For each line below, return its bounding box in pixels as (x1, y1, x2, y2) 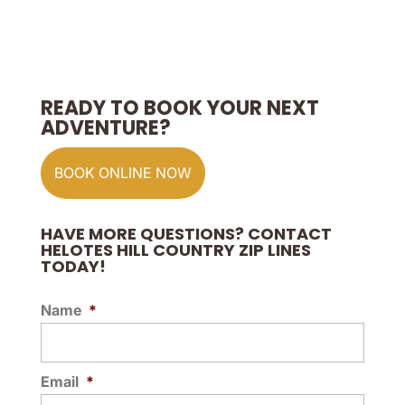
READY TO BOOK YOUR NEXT (40, 94, 319, 122)
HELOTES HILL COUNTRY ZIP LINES (40, 239, 311, 261)
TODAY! (40, 255, 106, 278)
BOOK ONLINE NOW (53, 164, 192, 182)
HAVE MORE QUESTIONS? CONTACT (40, 222, 332, 245)
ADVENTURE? (40, 114, 171, 142)
